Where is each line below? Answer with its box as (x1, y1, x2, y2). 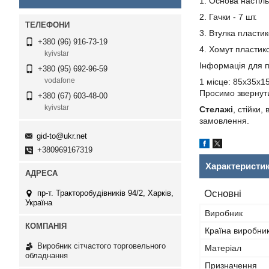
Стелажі (199, 104, 233, 114)
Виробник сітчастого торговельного (37, 241, 166, 250)
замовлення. (199, 116, 249, 125)
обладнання (25, 250, 68, 260)
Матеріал (205, 243, 241, 253)
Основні (204, 188, 241, 199)
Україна (25, 198, 52, 207)
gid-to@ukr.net (37, 131, 87, 141)
